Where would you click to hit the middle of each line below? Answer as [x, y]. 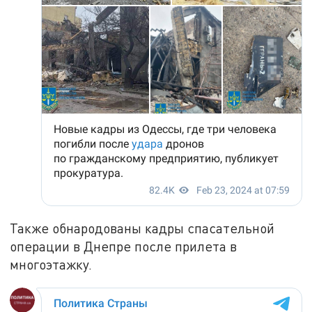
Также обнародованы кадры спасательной [142, 228]
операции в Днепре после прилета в [124, 247]
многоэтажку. [51, 265]
